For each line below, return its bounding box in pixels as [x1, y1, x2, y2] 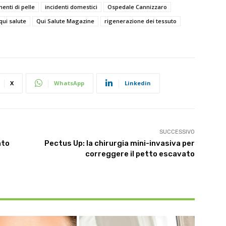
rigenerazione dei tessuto [104, 17, 177, 25]
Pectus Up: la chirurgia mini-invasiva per [44, 138, 195, 148]
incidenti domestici [45, 3, 97, 11]
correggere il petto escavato [85, 149, 195, 158]
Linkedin [125, 79, 151, 87]
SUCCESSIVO [159, 128, 195, 135]
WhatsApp [54, 79, 84, 87]
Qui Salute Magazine [36, 17, 94, 25]
